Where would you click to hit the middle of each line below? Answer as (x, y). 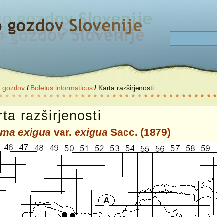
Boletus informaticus (62, 88)
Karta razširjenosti (126, 88)
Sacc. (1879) (139, 132)
